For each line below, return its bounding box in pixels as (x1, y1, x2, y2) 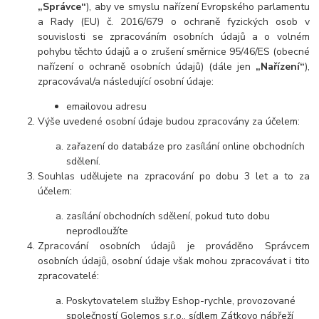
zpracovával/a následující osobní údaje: (38, 75, 214, 89)
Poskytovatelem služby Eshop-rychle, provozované (66, 294, 296, 308)
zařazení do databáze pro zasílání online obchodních (66, 140, 305, 154)
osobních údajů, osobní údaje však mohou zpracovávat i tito (38, 254, 310, 268)
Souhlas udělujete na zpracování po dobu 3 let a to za (38, 169, 310, 184)
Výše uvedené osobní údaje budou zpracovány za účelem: (38, 115, 300, 129)
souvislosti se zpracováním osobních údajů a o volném (38, 30, 310, 44)
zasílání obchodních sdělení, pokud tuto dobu (66, 209, 271, 224)
